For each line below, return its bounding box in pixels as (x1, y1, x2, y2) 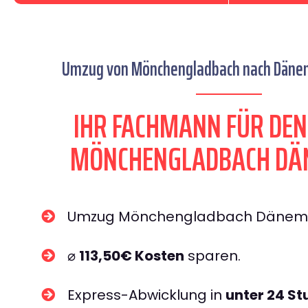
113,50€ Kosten (79, 246, 184, 265)
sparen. (184, 246, 241, 265)
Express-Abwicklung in (67, 285, 225, 305)
